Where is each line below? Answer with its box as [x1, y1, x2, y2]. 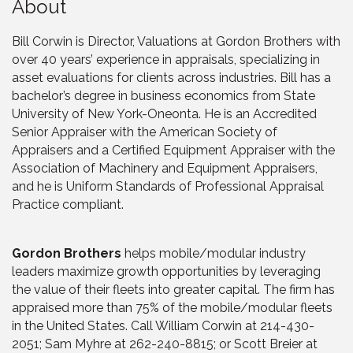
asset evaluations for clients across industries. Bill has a [12, 69, 331, 85]
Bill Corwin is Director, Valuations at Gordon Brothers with [12, 33, 340, 49]
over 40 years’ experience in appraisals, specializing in [12, 51, 320, 67]
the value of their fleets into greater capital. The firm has [12, 281, 335, 297]
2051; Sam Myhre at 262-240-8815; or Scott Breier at [12, 336, 318, 351]
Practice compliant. [12, 196, 127, 212]
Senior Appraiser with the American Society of [12, 124, 277, 139]
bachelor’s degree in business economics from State [12, 87, 315, 103]
